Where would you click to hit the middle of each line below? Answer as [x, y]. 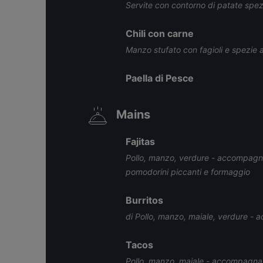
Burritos [144, 200]
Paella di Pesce [160, 78]
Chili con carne [160, 33]
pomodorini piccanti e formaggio [188, 172]
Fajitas [140, 141]
